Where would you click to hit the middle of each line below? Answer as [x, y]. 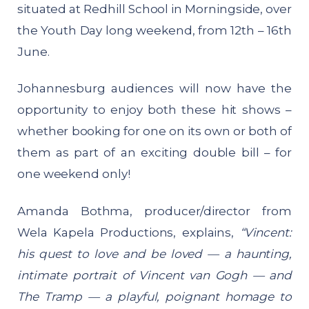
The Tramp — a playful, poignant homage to [154, 296]
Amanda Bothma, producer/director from [154, 211]
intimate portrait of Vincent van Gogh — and [154, 275]
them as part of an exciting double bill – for [154, 153]
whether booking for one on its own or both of [154, 131]
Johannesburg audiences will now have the [154, 89]
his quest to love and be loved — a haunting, [154, 253]
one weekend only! [74, 174]
